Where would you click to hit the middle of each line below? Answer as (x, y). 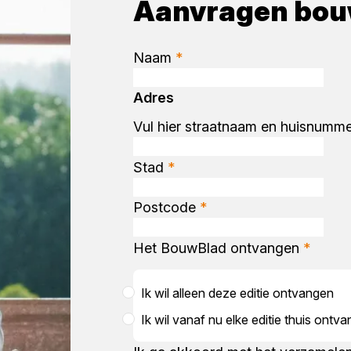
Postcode (166, 207)
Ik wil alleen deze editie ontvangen (237, 293)
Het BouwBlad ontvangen (218, 248)
